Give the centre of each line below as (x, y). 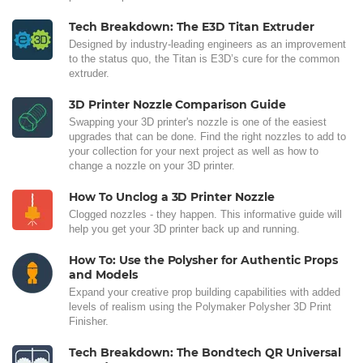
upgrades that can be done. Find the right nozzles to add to (207, 136)
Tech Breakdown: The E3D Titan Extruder (192, 26)
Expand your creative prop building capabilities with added (205, 292)
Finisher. (89, 321)
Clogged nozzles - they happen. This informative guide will (205, 214)
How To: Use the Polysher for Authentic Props (203, 260)
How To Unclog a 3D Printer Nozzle (172, 196)
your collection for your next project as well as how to (194, 151)
